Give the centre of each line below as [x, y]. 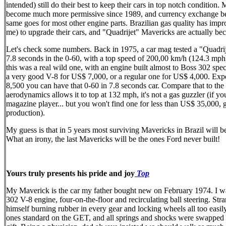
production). [25, 113]
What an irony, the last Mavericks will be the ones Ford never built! [113, 139]
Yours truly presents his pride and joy [70, 173]
